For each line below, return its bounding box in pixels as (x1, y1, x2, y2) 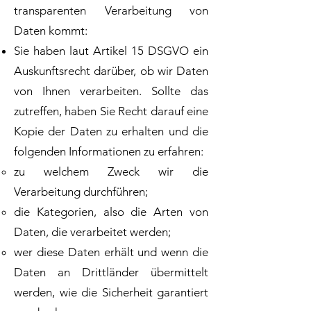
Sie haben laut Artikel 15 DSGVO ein (14, 44, 208, 58)
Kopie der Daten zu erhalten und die (14, 124, 208, 138)
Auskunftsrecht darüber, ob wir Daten (14, 64, 208, 78)
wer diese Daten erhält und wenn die (14, 245, 208, 259)
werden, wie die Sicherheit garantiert (14, 285, 208, 299)
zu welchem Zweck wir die (14, 165, 208, 178)
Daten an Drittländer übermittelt (14, 265, 208, 279)
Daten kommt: (14, 24, 87, 37)
